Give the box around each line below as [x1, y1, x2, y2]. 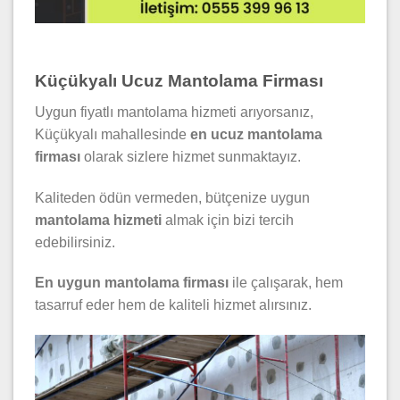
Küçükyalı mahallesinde [35, 126, 190, 142]
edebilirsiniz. [35, 234, 115, 250]
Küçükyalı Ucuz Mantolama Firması [35, 71, 323, 91]
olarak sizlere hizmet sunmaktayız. [80, 148, 301, 164]
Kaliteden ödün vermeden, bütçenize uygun [35, 189, 310, 205]
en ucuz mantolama [190, 126, 322, 142]
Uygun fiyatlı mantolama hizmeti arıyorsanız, [35, 104, 313, 120]
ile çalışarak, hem [229, 275, 343, 291]
